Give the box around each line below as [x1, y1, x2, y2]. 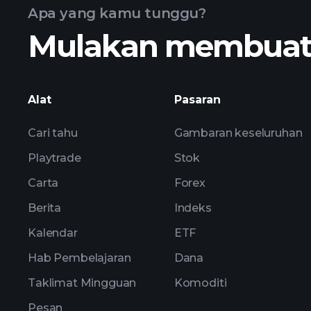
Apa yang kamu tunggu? [28, 5, 206, 22]
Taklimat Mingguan [28, 276, 137, 289]
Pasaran [174, 93, 221, 106]
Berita [28, 201, 62, 215]
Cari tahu [28, 126, 78, 140]
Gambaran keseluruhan [174, 126, 303, 140]
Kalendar [28, 226, 78, 239]
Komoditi [174, 276, 227, 289]
